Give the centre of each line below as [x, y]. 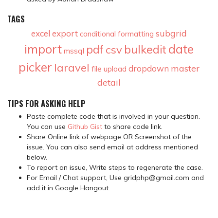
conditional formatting [117, 34]
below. [37, 157]
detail [109, 83]
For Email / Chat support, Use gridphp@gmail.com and [115, 178]
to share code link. [132, 127]
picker [35, 67]
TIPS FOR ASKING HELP [46, 104]
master [185, 69]
